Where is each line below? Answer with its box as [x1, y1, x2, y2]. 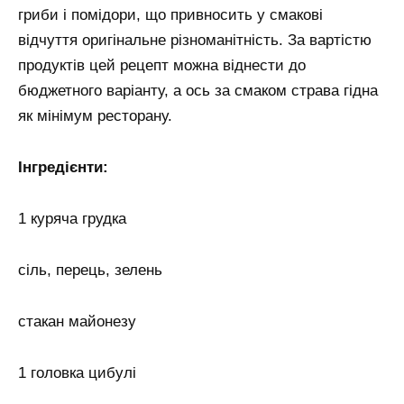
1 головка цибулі [18, 363, 136, 381]
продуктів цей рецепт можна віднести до [18, 57, 306, 75]
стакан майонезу [18, 312, 136, 330]
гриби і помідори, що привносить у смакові [18, 6, 323, 24]
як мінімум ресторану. [18, 107, 172, 125]
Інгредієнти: [18, 159, 108, 177]
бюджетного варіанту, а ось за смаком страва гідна [18, 82, 378, 100]
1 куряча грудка [18, 210, 126, 228]
